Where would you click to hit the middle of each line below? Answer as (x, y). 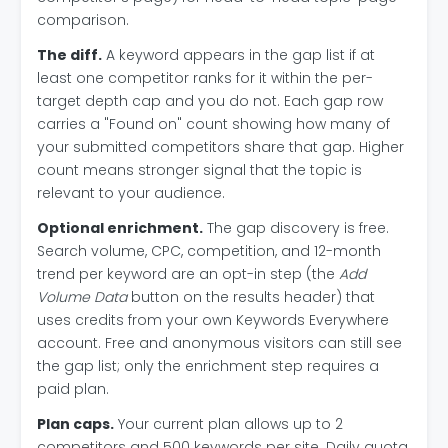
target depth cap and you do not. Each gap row (210, 101)
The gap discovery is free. (296, 228)
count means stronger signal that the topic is (199, 170)
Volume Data (82, 297)
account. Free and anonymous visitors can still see (219, 343)
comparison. (83, 20)
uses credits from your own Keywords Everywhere (213, 320)
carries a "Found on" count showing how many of (213, 124)
